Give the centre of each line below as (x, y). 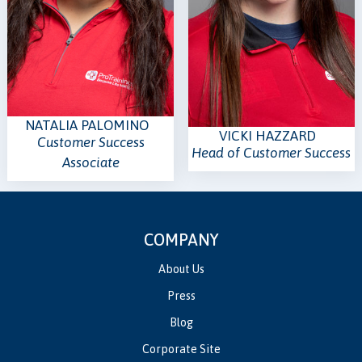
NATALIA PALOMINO (86, 126)
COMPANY (181, 240)
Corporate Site (181, 349)
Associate (90, 163)
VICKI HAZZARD (267, 135)
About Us (181, 269)
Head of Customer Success (271, 152)
